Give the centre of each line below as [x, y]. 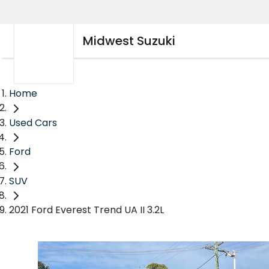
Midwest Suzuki [129, 41]
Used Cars [33, 122]
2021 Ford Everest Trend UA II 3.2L [86, 210]
